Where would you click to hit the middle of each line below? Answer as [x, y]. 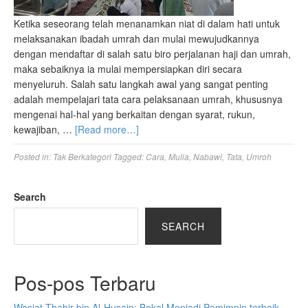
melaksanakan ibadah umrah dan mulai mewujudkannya [136, 39]
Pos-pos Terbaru [85, 283]
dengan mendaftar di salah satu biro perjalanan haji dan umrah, [152, 54]
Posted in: [33, 157]
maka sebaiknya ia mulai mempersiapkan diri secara [128, 69]
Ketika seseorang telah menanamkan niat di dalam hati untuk [147, 24]
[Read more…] [107, 130]
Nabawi [208, 157]
